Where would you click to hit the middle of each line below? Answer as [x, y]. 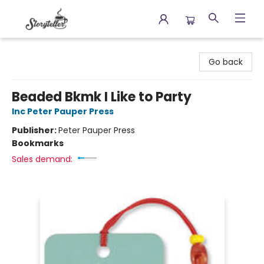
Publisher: [35, 130]
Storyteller [30, 49]
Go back [226, 62]
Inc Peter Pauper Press [63, 111]
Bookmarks [38, 143]
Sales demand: [42, 159]
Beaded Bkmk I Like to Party [102, 97]
